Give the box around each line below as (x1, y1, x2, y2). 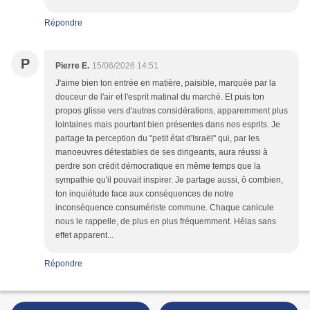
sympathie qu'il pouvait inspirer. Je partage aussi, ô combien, (55, 175, 283, 185)
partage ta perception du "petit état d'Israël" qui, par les (55, 134, 259, 144)
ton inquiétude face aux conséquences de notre (55, 189, 234, 199)
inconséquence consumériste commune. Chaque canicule (55, 203, 274, 213)
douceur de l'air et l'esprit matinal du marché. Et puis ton (55, 92, 264, 102)
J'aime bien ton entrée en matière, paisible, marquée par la (55, 78, 276, 89)
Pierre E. (55, 61, 89, 71)
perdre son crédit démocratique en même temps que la (55, 161, 261, 172)
